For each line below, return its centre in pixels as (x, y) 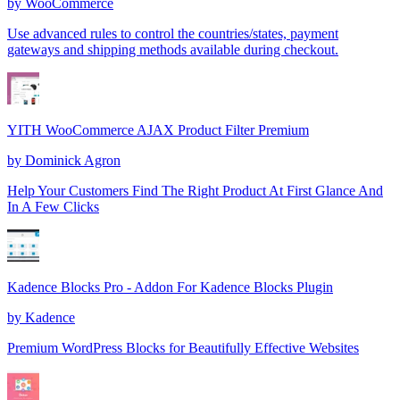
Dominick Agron (73, 160)
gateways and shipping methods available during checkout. (173, 49)
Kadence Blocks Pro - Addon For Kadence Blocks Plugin (170, 287)
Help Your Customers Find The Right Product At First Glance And (195, 190)
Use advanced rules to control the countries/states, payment (173, 33)
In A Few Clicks (53, 206)
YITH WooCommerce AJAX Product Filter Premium (158, 129)
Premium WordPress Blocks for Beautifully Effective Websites (183, 347)
